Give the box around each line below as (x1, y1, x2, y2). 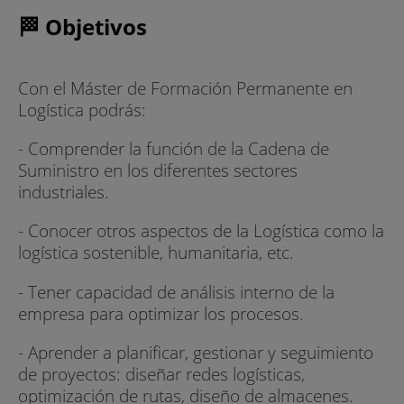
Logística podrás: (18, 96, 146, 122)
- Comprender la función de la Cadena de (18, 136, 329, 161)
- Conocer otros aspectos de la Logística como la (18, 218, 384, 243)
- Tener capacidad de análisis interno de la (18, 279, 335, 304)
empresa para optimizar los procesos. (18, 300, 304, 326)
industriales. (18, 179, 109, 205)
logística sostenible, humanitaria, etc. (18, 240, 294, 265)
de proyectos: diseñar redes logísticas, (18, 361, 305, 386)
